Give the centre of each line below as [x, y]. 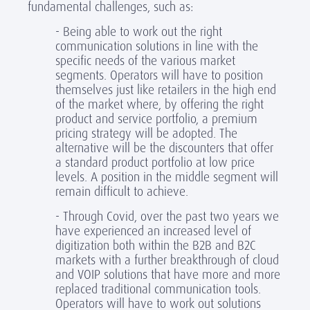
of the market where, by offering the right [159, 104]
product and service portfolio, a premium [156, 119]
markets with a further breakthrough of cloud [167, 260]
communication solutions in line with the [157, 46]
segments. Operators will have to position [159, 75]
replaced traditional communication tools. [158, 289]
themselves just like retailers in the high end [166, 90]
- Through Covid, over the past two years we [167, 216]
